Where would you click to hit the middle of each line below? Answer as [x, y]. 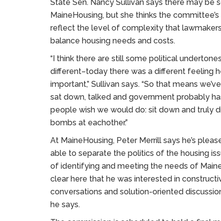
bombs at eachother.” [89, 123]
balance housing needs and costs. [113, 41]
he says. [65, 204]
